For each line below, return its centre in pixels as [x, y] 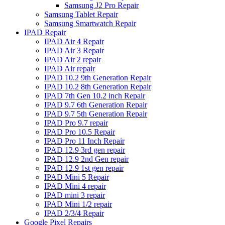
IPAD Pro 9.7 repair [76, 123]
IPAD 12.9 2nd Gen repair [86, 159]
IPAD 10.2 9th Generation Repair [98, 77]
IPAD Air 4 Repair [74, 41]
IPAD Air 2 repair [73, 59]
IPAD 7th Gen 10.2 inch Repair [95, 95]
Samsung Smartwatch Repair [90, 23]
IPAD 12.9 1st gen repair [84, 168]
